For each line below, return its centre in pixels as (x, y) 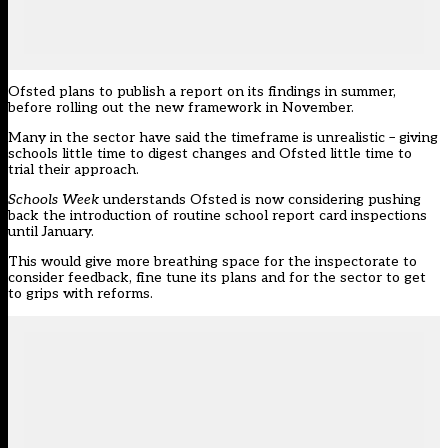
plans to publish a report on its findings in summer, (225, 92)
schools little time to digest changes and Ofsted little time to (210, 154)
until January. (51, 232)
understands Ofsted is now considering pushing (260, 200)
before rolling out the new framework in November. (181, 108)
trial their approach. (73, 170)
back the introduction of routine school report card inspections (217, 216)
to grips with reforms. (80, 294)
